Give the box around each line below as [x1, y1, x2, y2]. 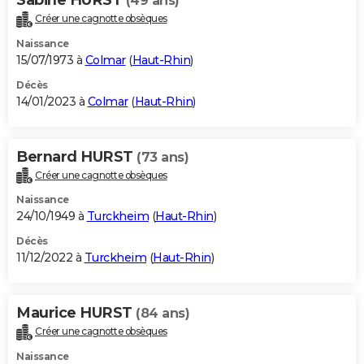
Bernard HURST [16, 147, 136, 166]
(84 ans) [136, 305, 189, 322]
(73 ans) [136, 149, 188, 165]
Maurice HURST [16, 304, 136, 323]
